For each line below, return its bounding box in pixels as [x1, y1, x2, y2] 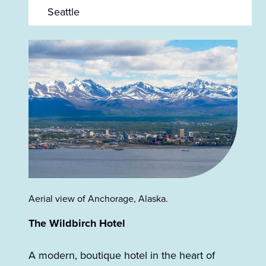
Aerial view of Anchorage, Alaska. [28, 192, 168, 206]
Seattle [47, 4, 80, 20]
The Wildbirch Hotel [28, 216, 125, 232]
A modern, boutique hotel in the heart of [28, 248, 215, 264]
